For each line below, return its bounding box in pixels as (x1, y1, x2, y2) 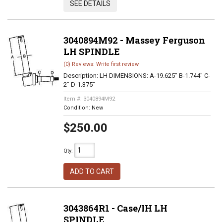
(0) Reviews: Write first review (63, 61, 139, 67)
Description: (63, 72, 100, 79)
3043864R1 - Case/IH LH (63, 202, 167, 214)
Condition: (63, 105, 92, 111)
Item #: (63, 96, 83, 102)
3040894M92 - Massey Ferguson (63, 34, 205, 46)
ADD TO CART (69, 167, 114, 175)
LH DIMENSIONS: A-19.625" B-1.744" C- (99, 72, 210, 79)
